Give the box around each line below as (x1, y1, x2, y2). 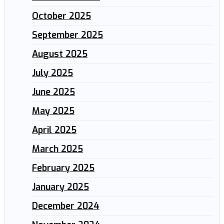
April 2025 (32, 123, 76, 136)
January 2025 (32, 180, 89, 193)
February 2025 (32, 161, 94, 174)
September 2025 (32, 28, 103, 41)
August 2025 (32, 47, 87, 60)
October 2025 (32, 9, 91, 22)
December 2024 (32, 199, 99, 212)
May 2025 (32, 104, 74, 117)
